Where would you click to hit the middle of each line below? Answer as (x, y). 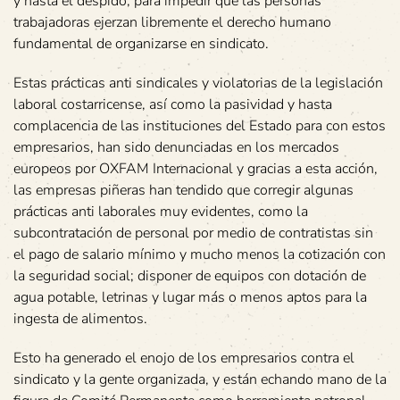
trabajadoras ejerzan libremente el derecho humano (172, 22)
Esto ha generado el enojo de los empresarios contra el (184, 358)
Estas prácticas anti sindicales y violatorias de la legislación (198, 83)
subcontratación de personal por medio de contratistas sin (193, 233)
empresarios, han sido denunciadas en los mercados (176, 147)
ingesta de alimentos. (80, 319)
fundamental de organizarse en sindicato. (141, 44)
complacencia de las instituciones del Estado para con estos (200, 126)
